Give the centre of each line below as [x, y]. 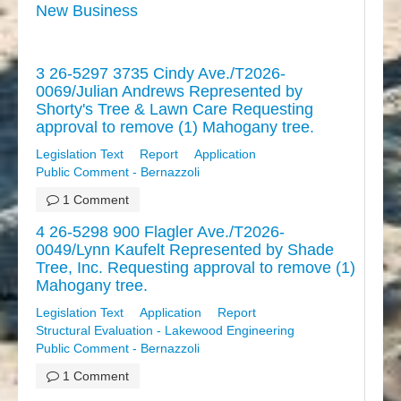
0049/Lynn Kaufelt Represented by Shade [185, 250]
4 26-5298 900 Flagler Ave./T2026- [160, 232]
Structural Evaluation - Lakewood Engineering [165, 331]
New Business [87, 11]
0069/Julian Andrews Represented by [169, 92]
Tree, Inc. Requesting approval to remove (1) [196, 268]
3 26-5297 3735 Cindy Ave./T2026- [161, 74]
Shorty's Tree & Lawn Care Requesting [175, 110]
